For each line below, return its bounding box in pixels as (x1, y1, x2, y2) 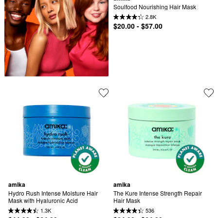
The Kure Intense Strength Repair (113, 188, 202, 197)
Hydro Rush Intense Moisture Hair (8, 188, 98, 197)
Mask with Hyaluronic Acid (8, 196, 78, 204)
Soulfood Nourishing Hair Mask (113, 2, 196, 11)
